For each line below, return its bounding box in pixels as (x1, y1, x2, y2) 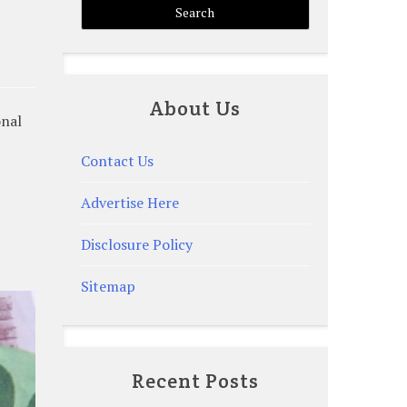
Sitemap (80, 276, 135, 297)
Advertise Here (80, 193, 179, 213)
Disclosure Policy (80, 234, 193, 255)
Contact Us (80, 151, 154, 172)
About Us (149, 95, 241, 121)
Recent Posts (131, 368, 259, 394)
